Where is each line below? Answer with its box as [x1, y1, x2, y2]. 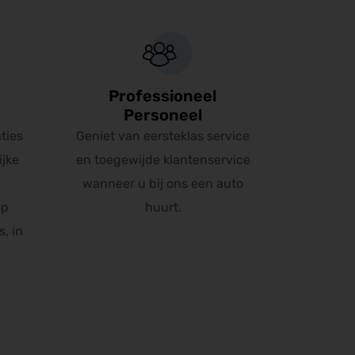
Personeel [123, 105, 203, 124]
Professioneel [109, 86, 218, 105]
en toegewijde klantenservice [75, 152, 250, 167]
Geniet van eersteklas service [76, 128, 250, 143]
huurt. [144, 200, 181, 215]
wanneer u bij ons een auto [82, 176, 244, 191]
